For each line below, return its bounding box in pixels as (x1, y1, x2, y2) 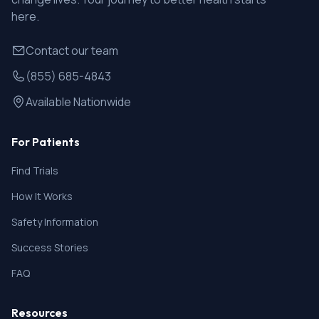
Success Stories (11, 241, 88, 254)
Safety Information (11, 215, 98, 229)
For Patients (11, 135, 80, 149)
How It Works (11, 189, 73, 203)
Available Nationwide (26, 94, 131, 110)
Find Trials (11, 164, 58, 177)
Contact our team (26, 43, 118, 58)
